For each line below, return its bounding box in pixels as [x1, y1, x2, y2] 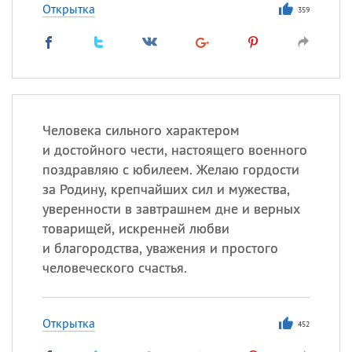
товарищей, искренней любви [42, 219, 229, 237]
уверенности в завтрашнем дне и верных [42, 200, 300, 218]
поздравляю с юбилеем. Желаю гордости [42, 160, 299, 178]
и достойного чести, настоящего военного [42, 141, 307, 159]
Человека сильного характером [42, 121, 240, 139]
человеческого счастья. [42, 258, 187, 277]
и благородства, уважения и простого [42, 239, 278, 257]
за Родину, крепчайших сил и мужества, [42, 180, 290, 198]
